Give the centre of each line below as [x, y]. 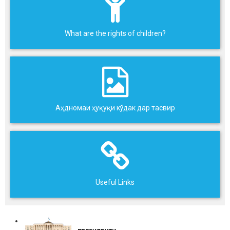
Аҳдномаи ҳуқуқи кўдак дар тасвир [115, 108]
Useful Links [115, 183]
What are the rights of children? [115, 34]
